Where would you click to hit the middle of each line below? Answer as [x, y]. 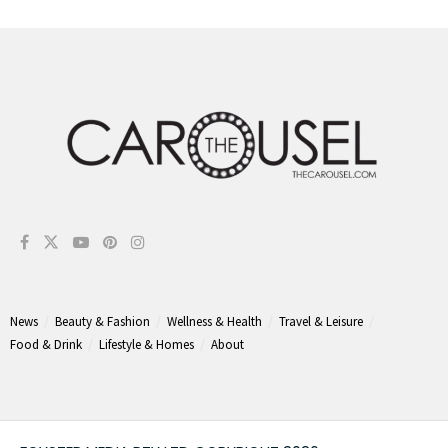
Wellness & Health [214, 322]
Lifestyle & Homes [146, 345]
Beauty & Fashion [102, 322]
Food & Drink [46, 345]
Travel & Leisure [321, 322]
